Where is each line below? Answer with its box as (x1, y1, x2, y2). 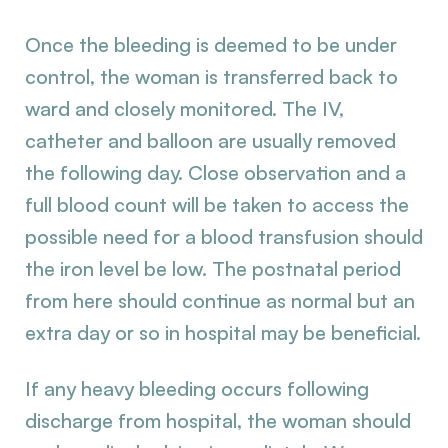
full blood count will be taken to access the (25, 192, 409, 217)
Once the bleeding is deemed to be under (25, 32, 397, 57)
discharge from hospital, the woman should (25, 408, 411, 433)
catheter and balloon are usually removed (25, 128, 396, 153)
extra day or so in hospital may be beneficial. (25, 320, 421, 345)
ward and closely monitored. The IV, (25, 96, 344, 121)
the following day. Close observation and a (25, 160, 406, 185)
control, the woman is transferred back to (25, 64, 398, 89)
